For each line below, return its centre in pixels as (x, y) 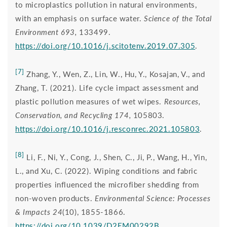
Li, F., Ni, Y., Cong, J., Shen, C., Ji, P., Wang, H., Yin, (116, 157)
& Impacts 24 (39, 212)
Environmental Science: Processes (153, 198)
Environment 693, (47, 32)
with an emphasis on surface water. (80, 18)
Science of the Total (178, 18)
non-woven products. (55, 198)
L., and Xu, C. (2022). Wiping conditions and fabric (106, 171)
